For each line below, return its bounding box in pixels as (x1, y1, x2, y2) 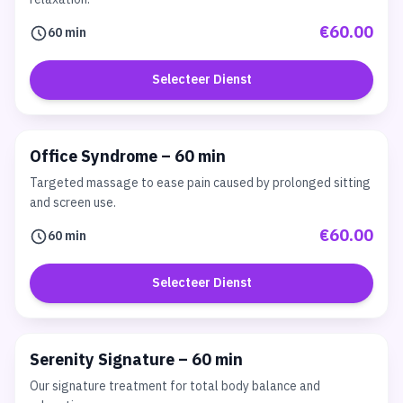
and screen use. (30, 193, 116, 213)
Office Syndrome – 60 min (30, 144, 226, 171)
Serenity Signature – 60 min (30, 347, 243, 374)
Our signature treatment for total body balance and (30, 376, 320, 397)
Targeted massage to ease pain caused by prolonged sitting (30, 173, 371, 193)
